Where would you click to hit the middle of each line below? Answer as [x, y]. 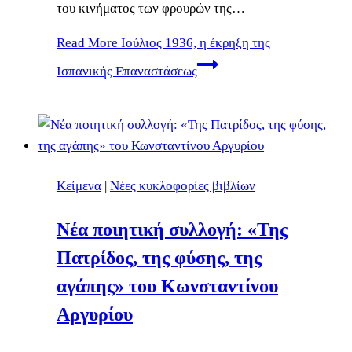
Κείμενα [79, 185]
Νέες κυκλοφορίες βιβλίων [183, 185]
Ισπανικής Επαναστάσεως [127, 71]
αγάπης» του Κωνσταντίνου [167, 286]
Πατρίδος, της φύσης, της [159, 257]
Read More [87, 42]
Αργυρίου [95, 314]
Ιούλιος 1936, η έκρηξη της [194, 42]
